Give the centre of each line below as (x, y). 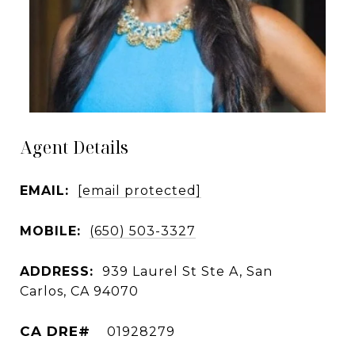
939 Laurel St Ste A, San (187, 271)
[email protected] (139, 190)
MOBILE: (50, 231)
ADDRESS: (57, 271)
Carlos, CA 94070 (79, 291)
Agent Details (74, 147)
